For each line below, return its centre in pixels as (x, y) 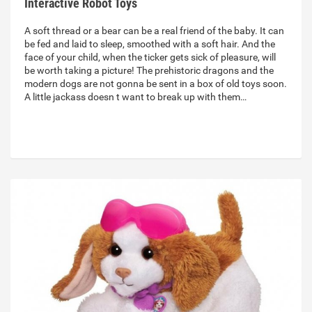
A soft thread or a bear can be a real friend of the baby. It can (154, 31)
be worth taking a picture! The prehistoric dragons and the (149, 71)
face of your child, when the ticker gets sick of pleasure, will (150, 57)
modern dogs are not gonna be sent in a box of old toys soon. (156, 84)
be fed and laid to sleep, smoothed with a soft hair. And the (150, 44)
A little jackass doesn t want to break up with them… (135, 97)
